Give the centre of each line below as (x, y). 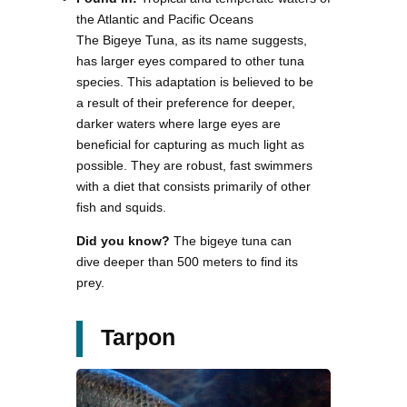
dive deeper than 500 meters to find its (187, 262)
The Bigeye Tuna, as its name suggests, (192, 40)
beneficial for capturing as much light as (190, 145)
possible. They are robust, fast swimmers (194, 166)
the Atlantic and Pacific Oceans (165, 20)
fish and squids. (121, 208)
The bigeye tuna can (231, 241)
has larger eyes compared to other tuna (190, 61)
